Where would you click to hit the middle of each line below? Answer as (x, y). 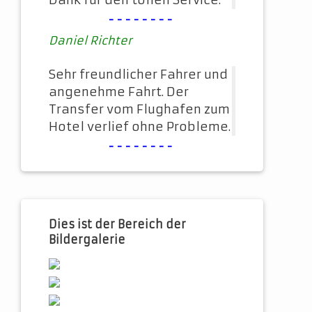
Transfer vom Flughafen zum (139, 110)
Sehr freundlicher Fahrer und (138, 75)
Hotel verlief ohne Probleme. (140, 127)
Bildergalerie (87, 240)
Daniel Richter (91, 41)
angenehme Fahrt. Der (119, 92)
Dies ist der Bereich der (117, 225)
